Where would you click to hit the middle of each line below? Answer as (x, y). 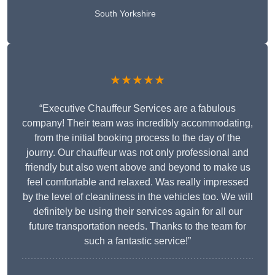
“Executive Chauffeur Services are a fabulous (137, 109)
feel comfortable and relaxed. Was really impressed (137, 182)
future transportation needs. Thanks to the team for (137, 227)
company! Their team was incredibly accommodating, (137, 123)
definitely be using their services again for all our (137, 212)
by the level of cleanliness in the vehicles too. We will (137, 197)
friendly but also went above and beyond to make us (137, 168)
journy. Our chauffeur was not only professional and (137, 153)
